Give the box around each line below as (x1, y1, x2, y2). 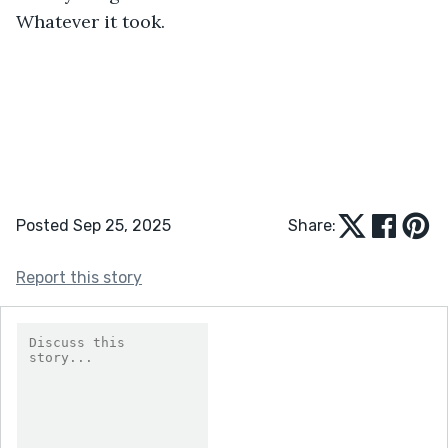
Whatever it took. (16, 9, 165, 33)
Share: (288, 215, 336, 235)
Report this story (16, 267, 142, 287)
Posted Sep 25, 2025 (16, 215, 171, 235)
